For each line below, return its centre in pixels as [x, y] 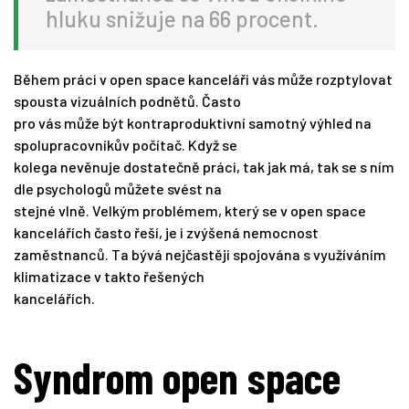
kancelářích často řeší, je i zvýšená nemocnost [166, 233]
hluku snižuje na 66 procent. [182, 19]
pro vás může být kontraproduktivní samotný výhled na [193, 123]
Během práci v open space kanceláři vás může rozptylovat [203, 79]
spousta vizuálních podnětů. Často [127, 101]
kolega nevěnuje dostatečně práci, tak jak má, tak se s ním [204, 167]
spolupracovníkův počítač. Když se [126, 145]
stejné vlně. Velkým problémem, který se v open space [190, 211]
